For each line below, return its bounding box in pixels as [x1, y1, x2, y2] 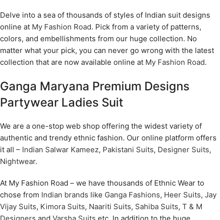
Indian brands [41, 190, 88, 200]
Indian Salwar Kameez [22, 145, 99, 155]
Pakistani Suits [103, 145, 154, 155]
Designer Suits [158, 145, 209, 155]
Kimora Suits [40, 202, 85, 212]
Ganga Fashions [105, 190, 160, 200]
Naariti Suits [89, 202, 131, 212]
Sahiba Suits [135, 202, 178, 212]
